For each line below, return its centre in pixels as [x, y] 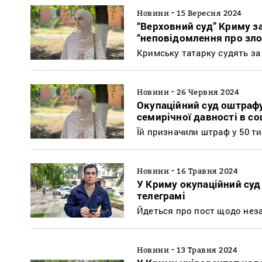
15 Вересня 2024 [209, 13]
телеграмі [161, 195]
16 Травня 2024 [207, 170]
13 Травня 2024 [207, 249]
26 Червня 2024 [208, 92]
